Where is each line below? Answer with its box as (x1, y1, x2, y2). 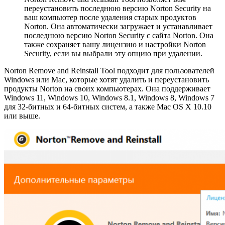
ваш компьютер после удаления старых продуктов (24, 13, 196, 22)
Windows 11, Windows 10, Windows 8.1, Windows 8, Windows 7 (4, 93, 214, 102)
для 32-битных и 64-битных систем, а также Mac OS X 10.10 (4, 102, 211, 111)
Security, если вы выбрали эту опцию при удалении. (24, 49, 202, 58)
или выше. (4, 111, 40, 121)
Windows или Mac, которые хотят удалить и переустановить (4, 75, 209, 84)
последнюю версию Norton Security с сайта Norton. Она (24, 31, 213, 40)
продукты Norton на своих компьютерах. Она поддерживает (4, 84, 210, 93)
